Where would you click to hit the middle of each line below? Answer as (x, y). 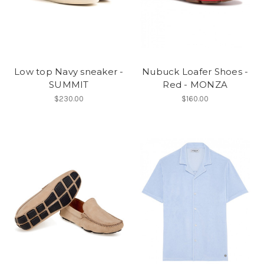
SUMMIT (69, 84)
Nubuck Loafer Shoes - (195, 71)
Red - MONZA (195, 84)
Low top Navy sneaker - (69, 71)
